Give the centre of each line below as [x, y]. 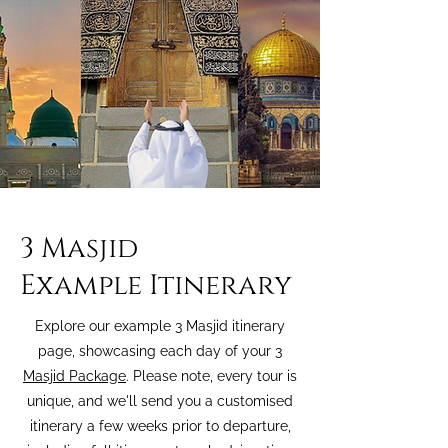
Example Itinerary [156, 285]
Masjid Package [74, 376]
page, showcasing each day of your [156, 351]
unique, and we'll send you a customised [160, 401]
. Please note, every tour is [211, 376]
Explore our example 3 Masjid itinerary [160, 326]
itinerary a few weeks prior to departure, [160, 426]
